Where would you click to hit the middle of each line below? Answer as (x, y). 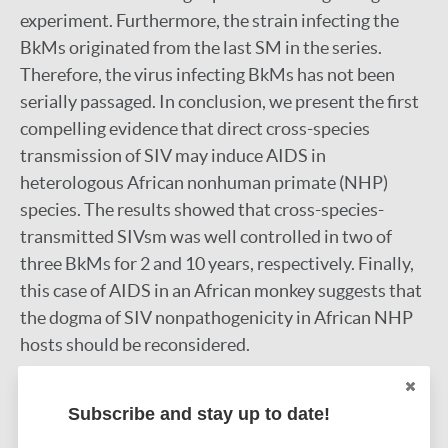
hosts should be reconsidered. (135, 344)
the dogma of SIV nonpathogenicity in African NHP (216, 317)
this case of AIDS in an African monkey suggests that (221, 290)
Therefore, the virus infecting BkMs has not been (207, 74)
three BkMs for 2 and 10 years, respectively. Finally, (217, 263)
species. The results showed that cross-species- (202, 209)
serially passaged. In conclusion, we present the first (219, 101)
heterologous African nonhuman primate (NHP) (204, 182)
